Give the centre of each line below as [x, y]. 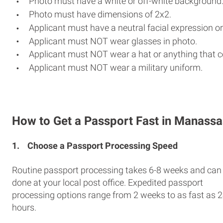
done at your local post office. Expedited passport [108, 182]
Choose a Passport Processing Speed [103, 145]
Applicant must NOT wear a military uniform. [116, 67]
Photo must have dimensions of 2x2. [100, 14]
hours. [24, 207]
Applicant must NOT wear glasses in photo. [113, 41]
